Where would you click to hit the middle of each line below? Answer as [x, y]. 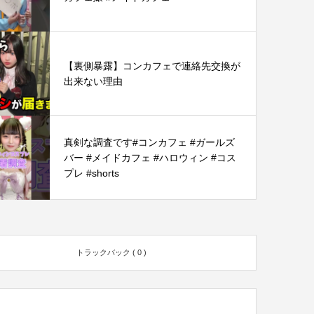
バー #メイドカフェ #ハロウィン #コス [150, 157]
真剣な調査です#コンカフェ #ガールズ [149, 142]
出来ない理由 [93, 81]
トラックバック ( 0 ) [111, 252]
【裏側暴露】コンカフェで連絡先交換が [152, 66]
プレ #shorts [91, 173]
